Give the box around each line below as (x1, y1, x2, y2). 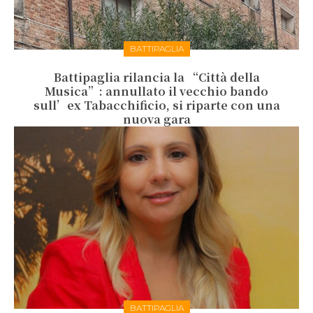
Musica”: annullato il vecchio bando (45, 83, 268, 100)
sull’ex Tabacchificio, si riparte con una (33, 97, 280, 114)
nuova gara (122, 111, 191, 128)
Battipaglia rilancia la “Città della (53, 69, 260, 86)
